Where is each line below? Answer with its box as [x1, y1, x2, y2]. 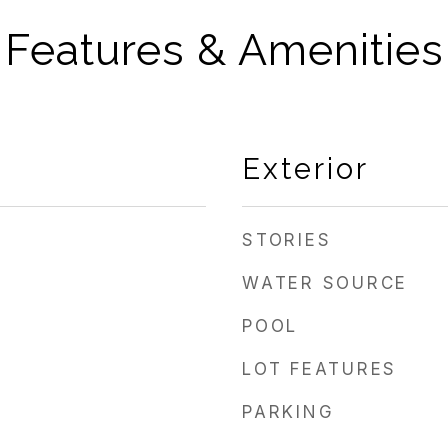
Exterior [242, 152, 369, 186]
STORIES [242, 230, 332, 250]
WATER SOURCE [242, 273, 408, 293]
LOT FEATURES [242, 359, 397, 379]
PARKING [242, 402, 335, 422]
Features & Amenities [4, 25, 444, 75]
